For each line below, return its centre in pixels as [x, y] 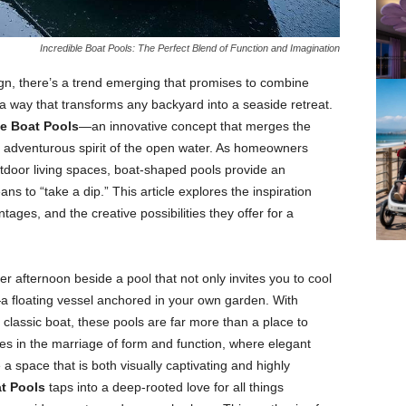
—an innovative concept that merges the [194, 126]
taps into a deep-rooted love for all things [164, 387]
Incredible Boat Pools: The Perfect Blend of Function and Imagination [189, 48]
